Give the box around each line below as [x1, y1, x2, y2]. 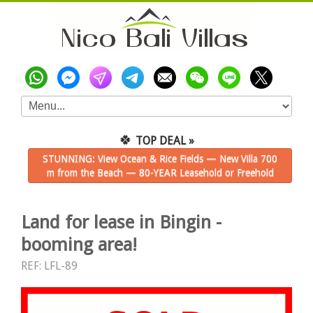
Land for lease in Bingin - [21, 212, 221, 233]
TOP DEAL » [136, 134, 194, 147]
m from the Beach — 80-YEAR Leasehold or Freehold [46, 167, 274, 178]
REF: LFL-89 [21, 259, 78, 272]
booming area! [21, 234, 137, 255]
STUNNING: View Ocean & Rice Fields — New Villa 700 [43, 153, 277, 164]
